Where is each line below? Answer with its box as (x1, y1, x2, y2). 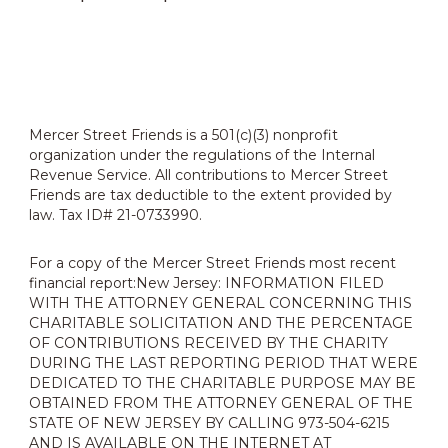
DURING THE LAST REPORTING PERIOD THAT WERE (29, 354, 419, 372)
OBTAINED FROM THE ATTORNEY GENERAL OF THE (29, 394, 414, 412)
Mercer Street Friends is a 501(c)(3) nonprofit (29, 126, 339, 144)
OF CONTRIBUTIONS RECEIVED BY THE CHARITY (29, 334, 389, 352)
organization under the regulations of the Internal (29, 146, 376, 164)
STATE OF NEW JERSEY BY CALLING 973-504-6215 (29, 414, 390, 432)
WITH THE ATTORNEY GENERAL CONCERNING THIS (29, 294, 413, 312)
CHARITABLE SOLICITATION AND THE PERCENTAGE (29, 314, 414, 332)
